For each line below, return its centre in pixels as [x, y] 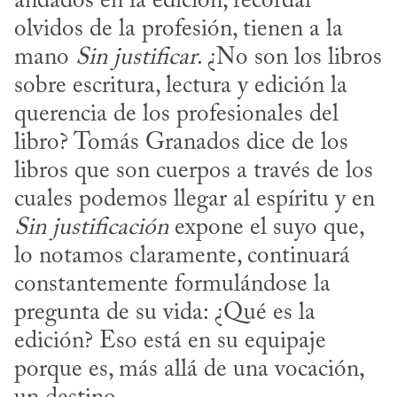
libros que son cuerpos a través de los [194, 172]
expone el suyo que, [266, 229]
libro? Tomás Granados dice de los [181, 144]
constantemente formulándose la [172, 285]
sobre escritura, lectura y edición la [181, 87]
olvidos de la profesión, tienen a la [179, 30]
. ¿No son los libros [289, 58]
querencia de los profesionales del [176, 115]
